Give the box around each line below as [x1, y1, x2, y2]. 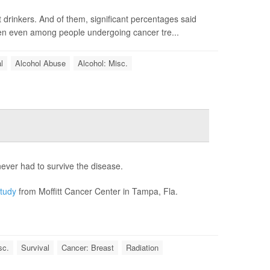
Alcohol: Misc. [78, 57, 128, 69]
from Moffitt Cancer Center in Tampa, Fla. [16, 185, 178, 197]
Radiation [126, 242, 159, 253]
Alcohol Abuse [15, 57, 66, 69]
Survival [21, 242, 49, 253]
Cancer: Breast [61, 242, 114, 253]
